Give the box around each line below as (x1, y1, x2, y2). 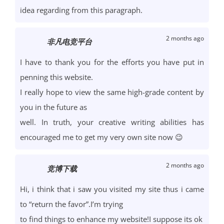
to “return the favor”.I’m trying (20, 199, 123, 209)
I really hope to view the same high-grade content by (20, 87, 204, 97)
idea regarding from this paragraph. (20, 5, 142, 15)
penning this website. (20, 72, 93, 82)
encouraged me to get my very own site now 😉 (20, 132, 183, 142)
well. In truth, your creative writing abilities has (20, 117, 204, 127)
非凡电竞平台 (47, 36, 92, 47)
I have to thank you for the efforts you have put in (20, 57, 204, 67)
